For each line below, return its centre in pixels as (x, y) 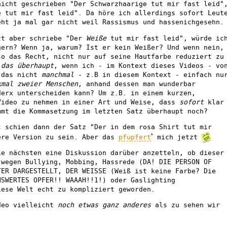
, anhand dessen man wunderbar (137, 84)
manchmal (58, 74)
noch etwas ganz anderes (104, 205)
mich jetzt (177, 137)
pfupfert (135, 137)
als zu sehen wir (185, 205)
